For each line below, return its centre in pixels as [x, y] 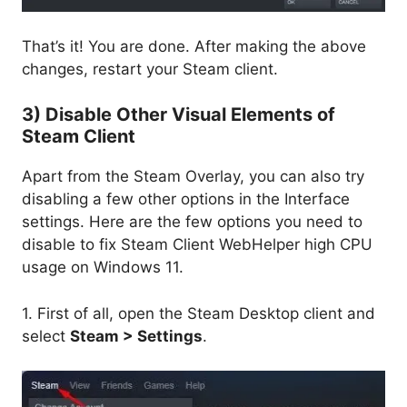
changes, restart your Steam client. [150, 69]
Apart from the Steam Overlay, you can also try [193, 177]
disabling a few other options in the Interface [186, 199]
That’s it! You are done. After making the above [194, 46]
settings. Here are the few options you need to [192, 222]
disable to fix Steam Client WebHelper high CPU [197, 245]
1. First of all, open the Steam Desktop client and [199, 313]
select [46, 336]
